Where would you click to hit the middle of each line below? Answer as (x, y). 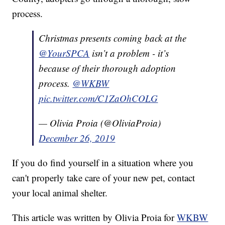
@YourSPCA (64, 53)
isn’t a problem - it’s (131, 53)
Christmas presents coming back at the (113, 38)
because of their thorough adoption (107, 68)
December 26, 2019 (77, 138)
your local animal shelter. (60, 193)
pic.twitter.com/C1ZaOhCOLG (98, 98)
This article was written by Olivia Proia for (95, 217)
